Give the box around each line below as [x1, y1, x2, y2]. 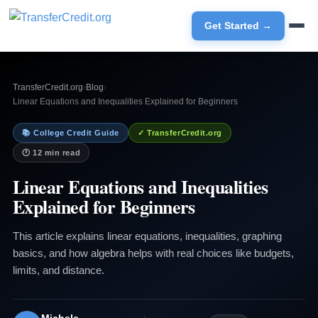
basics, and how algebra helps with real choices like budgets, [12, 247, 294, 259]
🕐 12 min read [21, 148, 81, 157]
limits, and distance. [12, 264, 104, 276]
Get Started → [204, 19, 272, 31]
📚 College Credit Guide [21, 128, 120, 137]
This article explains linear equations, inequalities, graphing [12, 230, 282, 242]
